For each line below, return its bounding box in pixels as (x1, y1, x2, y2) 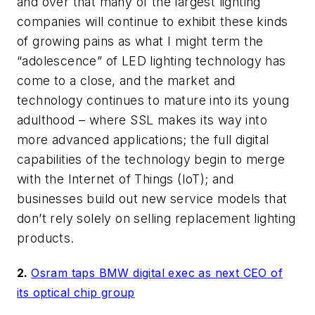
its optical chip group (17, 285, 135, 300)
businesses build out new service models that (17, 191, 288, 206)
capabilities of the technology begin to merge (17, 151, 285, 167)
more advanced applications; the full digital (17, 131, 269, 147)
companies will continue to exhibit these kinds (17, 13, 288, 29)
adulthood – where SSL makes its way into (17, 112, 267, 127)
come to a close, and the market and (17, 72, 235, 88)
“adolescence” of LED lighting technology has (17, 53, 286, 68)
